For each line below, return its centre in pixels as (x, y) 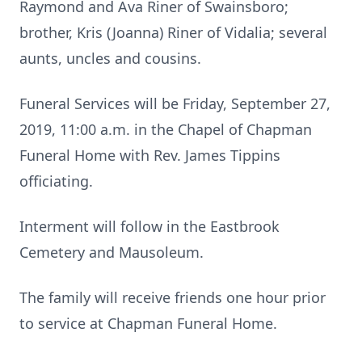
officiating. (56, 181)
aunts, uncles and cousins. (110, 58)
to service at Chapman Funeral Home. (148, 323)
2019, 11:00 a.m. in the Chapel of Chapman (166, 129)
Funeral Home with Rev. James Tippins (150, 155)
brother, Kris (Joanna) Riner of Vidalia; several (173, 32)
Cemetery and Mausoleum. (112, 252)
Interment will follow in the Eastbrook (149, 226)
